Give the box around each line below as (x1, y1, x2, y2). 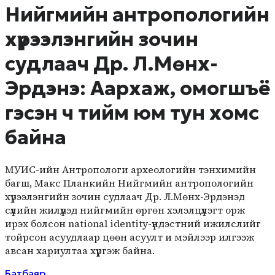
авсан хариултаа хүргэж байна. (5, 243, 155, 257)
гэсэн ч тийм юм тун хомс (5, 100, 259, 125)
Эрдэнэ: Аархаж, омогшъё (5, 76, 270, 101)
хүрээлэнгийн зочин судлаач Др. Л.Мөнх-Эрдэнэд (5, 189, 245, 203)
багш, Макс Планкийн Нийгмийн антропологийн (5, 176, 254, 190)
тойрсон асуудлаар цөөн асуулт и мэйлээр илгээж (5, 230, 254, 244)
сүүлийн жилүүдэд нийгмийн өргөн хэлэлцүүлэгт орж (5, 203, 245, 217)
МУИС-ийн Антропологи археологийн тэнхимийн (5, 162, 256, 176)
